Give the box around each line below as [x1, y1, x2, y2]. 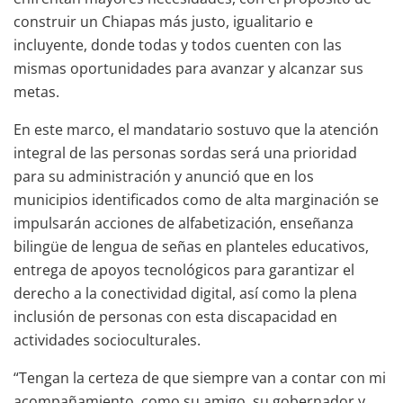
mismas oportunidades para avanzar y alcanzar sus [13, 58, 363, 78]
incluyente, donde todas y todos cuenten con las [13, 34, 342, 55]
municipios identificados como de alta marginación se [13, 189, 379, 210]
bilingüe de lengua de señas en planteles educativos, [13, 236, 369, 256]
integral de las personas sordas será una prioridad [13, 142, 357, 163]
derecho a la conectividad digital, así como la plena [13, 282, 357, 303]
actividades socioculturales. [13, 329, 201, 350]
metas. [13, 81, 59, 102]
